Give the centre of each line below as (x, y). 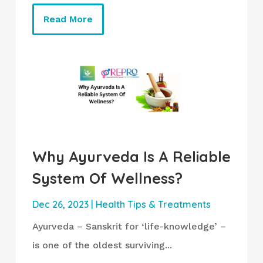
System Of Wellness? (107, 178)
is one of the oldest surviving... (102, 245)
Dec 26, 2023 (60, 204)
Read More (68, 19)
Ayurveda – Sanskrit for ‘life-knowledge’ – (129, 226)
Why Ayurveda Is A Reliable (131, 156)
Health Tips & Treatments (153, 204)
